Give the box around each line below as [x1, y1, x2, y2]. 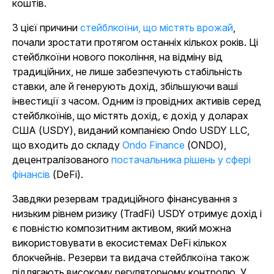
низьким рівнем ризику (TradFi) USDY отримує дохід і [12, 207, 262, 220]
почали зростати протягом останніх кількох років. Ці [12, 36, 258, 48]
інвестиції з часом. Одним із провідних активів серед [12, 95, 261, 107]
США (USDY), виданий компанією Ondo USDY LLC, [12, 124, 250, 136]
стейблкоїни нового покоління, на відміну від [12, 51, 223, 63]
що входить [12, 139, 71, 151]
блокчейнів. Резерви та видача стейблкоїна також [12, 251, 250, 264]
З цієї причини [12, 21, 80, 34]
